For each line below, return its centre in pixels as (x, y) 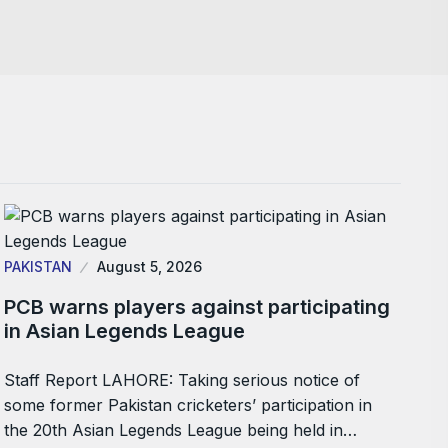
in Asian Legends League (125, 331)
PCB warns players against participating (197, 307)
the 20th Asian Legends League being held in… (181, 430)
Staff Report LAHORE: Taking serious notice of (182, 380)
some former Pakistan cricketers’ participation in (188, 405)
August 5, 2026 (150, 266)
